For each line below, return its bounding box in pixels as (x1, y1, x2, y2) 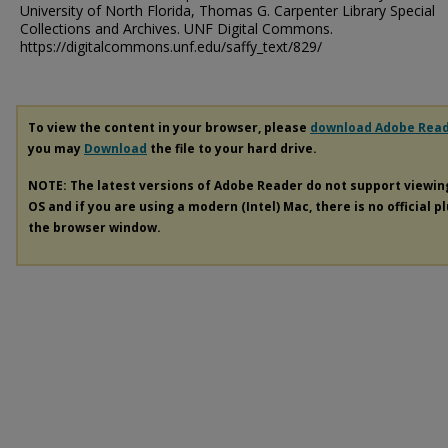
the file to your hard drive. (147, 140, 317, 157)
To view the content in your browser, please (28, 119, 310, 136)
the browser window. (28, 218, 161, 236)
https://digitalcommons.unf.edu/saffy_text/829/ (20, 37, 322, 56)
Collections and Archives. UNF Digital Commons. (20, 19, 333, 38)
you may (28, 140, 84, 157)
